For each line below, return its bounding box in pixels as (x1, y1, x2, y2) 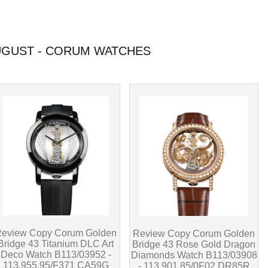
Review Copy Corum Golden (133, 228, 255, 239)
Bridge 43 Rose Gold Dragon (132, 239, 256, 250)
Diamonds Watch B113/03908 (130, 249, 257, 261)
